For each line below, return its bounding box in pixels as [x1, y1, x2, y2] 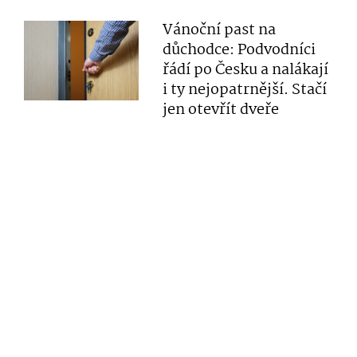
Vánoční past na [163, 18, 277, 42]
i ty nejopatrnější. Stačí [163, 78, 328, 102]
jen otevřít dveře [163, 98, 280, 122]
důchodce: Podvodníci [163, 38, 316, 62]
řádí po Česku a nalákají [163, 58, 329, 82]
